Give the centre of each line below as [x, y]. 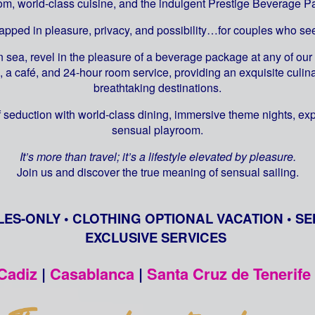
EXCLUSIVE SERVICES [157, 238]
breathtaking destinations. [157, 87]
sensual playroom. [157, 129]
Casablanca [94, 274]
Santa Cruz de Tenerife [229, 274]
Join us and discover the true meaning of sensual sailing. [157, 172]
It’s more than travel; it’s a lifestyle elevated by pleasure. [157, 156]
